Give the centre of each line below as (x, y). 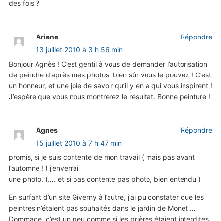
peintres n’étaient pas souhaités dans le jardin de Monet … (102, 208)
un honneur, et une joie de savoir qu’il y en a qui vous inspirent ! (110, 86)
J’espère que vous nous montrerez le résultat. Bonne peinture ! (109, 97)
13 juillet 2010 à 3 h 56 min (79, 50)
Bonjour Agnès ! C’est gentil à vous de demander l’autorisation (108, 64)
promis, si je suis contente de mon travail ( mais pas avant (102, 157)
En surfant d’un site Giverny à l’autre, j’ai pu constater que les (106, 197)
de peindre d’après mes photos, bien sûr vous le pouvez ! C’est (110, 75)
